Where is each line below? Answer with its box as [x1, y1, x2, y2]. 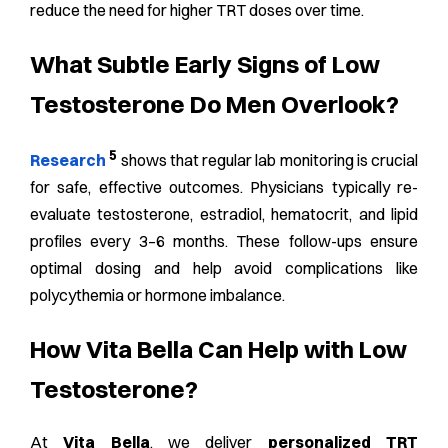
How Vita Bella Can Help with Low [30, 333, 407, 364]
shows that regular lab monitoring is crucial [117, 149, 418, 170]
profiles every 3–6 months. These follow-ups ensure [30, 230, 418, 251]
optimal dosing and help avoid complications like [30, 257, 418, 278]
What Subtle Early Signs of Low [30, 48, 380, 79]
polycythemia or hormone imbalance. [30, 284, 285, 305]
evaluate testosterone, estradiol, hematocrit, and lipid [30, 203, 418, 224]
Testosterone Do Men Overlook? [30, 88, 399, 119]
